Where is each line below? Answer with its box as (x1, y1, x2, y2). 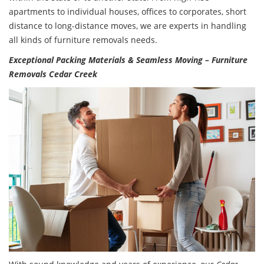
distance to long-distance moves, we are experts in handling (9, 20, 246, 32)
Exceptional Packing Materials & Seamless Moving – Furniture (9, 54, 247, 66)
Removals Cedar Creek (9, 68, 97, 80)
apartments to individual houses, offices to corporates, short (9, 6, 246, 18)
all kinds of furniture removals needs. (9, 34, 157, 46)
